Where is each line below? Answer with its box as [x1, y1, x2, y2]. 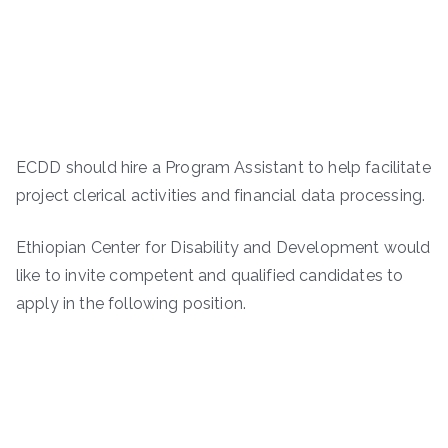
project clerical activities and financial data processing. [16, 185, 426, 205]
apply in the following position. [16, 293, 247, 313]
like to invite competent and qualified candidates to [16, 265, 404, 285]
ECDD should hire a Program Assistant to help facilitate [16, 157, 431, 177]
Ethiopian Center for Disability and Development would [16, 237, 431, 257]
